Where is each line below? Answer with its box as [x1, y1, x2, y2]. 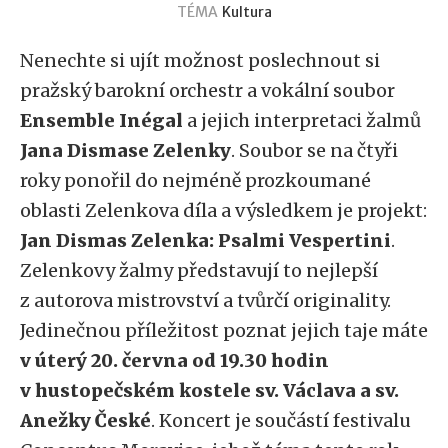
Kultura [221, 3, 272, 21]
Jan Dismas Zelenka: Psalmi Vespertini [20, 229, 391, 252]
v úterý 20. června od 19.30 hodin [20, 349, 329, 372]
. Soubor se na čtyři [231, 139, 398, 162]
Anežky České [20, 409, 151, 432]
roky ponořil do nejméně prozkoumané [20, 169, 371, 192]
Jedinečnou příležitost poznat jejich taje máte [20, 319, 428, 342]
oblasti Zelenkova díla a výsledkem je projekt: [20, 199, 427, 222]
